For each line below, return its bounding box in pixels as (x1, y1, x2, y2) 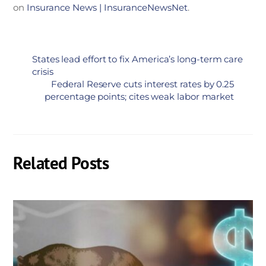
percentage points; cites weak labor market (45, 91, 235, 103)
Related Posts (13, 152, 109, 175)
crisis (31, 66, 53, 78)
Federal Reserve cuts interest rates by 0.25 (51, 78, 235, 90)
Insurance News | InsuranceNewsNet (27, 1, 188, 13)
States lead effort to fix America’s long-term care (31, 53, 243, 65)
